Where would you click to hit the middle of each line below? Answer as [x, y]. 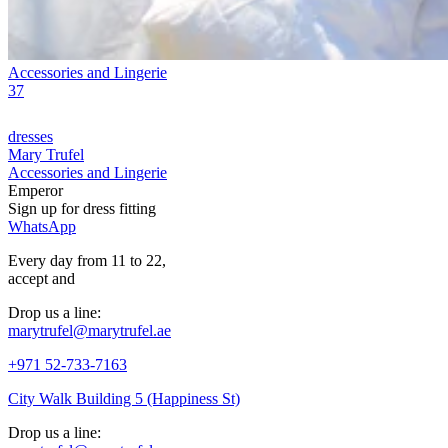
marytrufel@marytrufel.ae [89, 331]
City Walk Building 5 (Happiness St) [124, 399]
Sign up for [43, 209]
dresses [30, 137]
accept [30, 279]
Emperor [35, 191]
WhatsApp [42, 227]
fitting [135, 209]
